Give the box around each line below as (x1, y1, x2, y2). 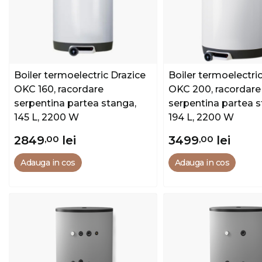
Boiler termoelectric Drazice (14, 70, 146, 81)
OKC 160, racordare (14, 84, 104, 95)
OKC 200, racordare (168, 84, 261, 95)
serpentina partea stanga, (14, 98, 136, 109)
